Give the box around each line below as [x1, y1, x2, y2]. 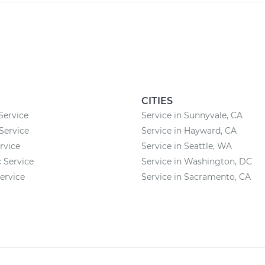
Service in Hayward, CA [141, 125, 237, 136]
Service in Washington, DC [141, 156, 252, 167]
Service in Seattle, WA [141, 141, 232, 151]
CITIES [141, 95, 173, 106]
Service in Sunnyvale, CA [141, 110, 243, 121]
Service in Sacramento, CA [141, 172, 251, 182]
